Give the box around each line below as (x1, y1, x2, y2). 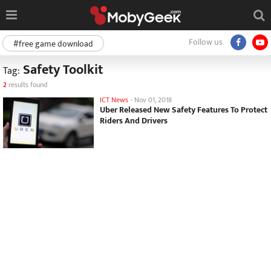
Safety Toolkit (20, 59, 103, 81)
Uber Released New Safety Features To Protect (100, 103, 267, 117)
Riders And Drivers (100, 114, 168, 128)
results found (7, 79, 47, 91)
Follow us (189, 35, 223, 49)
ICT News (100, 94, 128, 106)
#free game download (13, 37, 93, 51)
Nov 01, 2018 (134, 94, 172, 106)
